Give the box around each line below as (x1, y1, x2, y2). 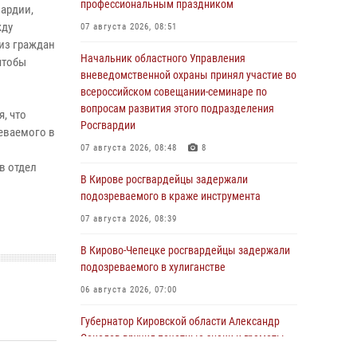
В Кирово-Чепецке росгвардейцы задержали (80, 244, 290, 257)
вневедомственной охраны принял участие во (80, 69, 296, 81)
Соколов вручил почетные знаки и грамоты (80, 331, 284, 344)
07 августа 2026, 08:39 (80, 214, 177, 224)
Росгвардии (80, 119, 135, 131)
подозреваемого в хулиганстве (80, 261, 226, 273)
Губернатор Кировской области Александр (80, 315, 280, 328)
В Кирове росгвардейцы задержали (80, 173, 248, 186)
